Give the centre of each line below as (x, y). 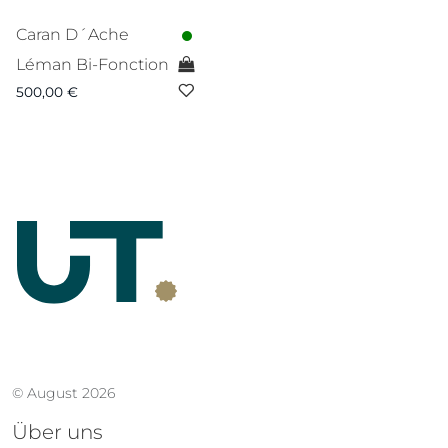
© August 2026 (63, 393)
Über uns (57, 432)
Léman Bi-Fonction (92, 64)
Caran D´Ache (72, 34)
